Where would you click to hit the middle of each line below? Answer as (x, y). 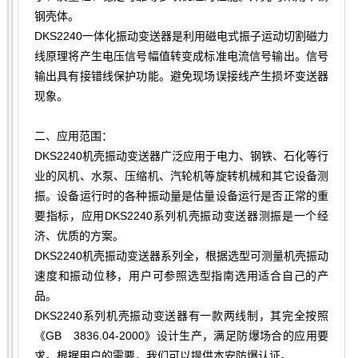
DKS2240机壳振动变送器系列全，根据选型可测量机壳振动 (181, 256)
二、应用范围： (74, 136)
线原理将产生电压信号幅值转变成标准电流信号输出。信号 (181, 56)
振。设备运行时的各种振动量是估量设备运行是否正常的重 (181, 196)
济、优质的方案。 (79, 236)
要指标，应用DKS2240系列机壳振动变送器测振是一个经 (181, 216)
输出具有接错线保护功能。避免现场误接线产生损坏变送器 (181, 76)
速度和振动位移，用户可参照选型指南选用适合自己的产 (181, 276)
